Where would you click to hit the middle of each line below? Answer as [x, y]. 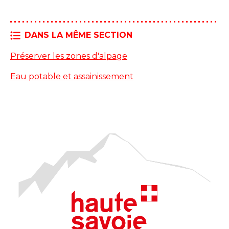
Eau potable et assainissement [72, 76]
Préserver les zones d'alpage [69, 56]
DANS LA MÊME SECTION [78, 35]
